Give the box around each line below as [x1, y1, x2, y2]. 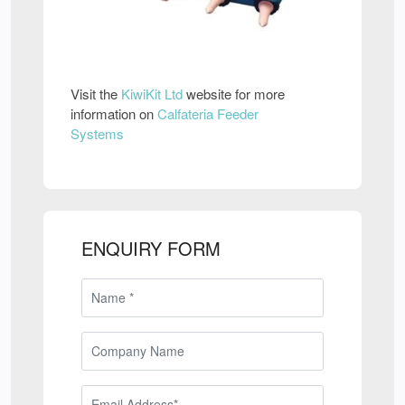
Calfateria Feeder [157, 104, 259, 124]
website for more [183, 84, 285, 104]
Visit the [71, 84, 121, 104]
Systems [71, 124, 124, 144]
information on [71, 104, 157, 124]
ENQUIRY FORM [81, 235, 221, 262]
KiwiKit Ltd [121, 84, 183, 104]
